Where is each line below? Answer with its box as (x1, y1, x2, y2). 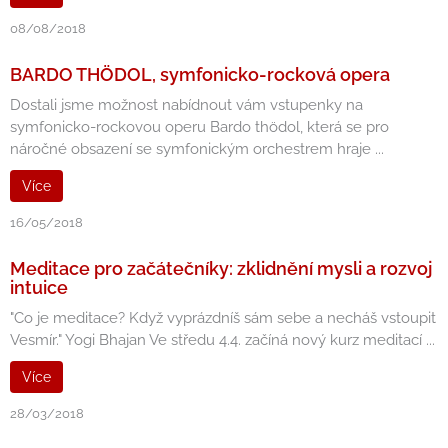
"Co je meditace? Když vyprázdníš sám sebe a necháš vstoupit (10, 309, 436, 327)
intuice (10, 277, 68, 298)
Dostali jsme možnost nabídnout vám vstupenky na (10, 96, 363, 114)
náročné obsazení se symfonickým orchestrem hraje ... (10, 140, 384, 158)
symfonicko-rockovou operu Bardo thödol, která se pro (10, 118, 389, 136)
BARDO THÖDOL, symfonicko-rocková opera (10, 64, 390, 85)
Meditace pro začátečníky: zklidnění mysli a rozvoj (10, 258, 432, 279)
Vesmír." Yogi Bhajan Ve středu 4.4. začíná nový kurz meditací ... (10, 331, 435, 349)
